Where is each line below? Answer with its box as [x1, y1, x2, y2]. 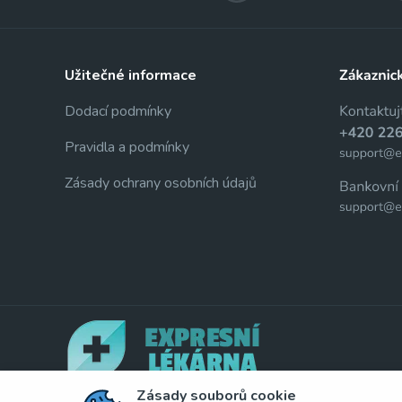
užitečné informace [74, 66, 197, 85]
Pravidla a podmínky [65, 137, 189, 157]
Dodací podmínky [65, 101, 171, 121]
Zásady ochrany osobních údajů [65, 173, 257, 193]
